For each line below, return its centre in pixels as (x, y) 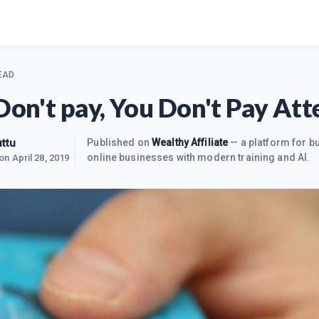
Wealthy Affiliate (190, 142)
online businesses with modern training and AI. (199, 157)
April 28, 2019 (41, 158)
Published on (120, 142)
